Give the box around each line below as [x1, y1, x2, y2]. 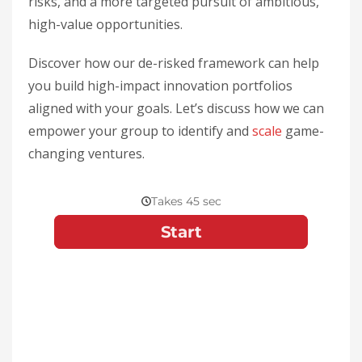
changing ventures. [28, 145, 145, 163]
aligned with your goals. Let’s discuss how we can [28, 99, 324, 118]
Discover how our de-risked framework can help [28, 54, 319, 73]
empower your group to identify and [28, 122, 252, 141]
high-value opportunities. [28, 15, 183, 34]
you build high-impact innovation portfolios [28, 77, 293, 95]
